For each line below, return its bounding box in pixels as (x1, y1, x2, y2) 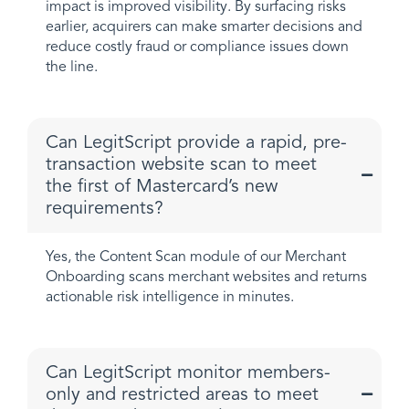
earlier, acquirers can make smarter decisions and (46, 17, 362, 36)
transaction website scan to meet (46, 152, 317, 175)
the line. (46, 58, 98, 76)
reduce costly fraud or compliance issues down (46, 37, 349, 56)
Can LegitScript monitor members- (46, 361, 330, 383)
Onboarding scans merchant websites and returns (46, 267, 367, 286)
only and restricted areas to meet (46, 383, 319, 405)
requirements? (46, 196, 163, 219)
